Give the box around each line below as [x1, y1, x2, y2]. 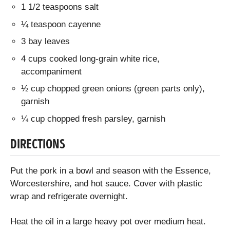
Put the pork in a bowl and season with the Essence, [10, 166, 211, 176]
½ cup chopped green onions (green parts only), [21, 84, 205, 94]
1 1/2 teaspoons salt [21, 2, 99, 12]
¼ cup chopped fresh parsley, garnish [21, 113, 166, 124]
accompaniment [21, 66, 82, 76]
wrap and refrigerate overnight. [10, 191, 128, 202]
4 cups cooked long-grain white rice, [21, 53, 160, 64]
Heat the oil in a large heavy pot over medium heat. [10, 216, 206, 226]
